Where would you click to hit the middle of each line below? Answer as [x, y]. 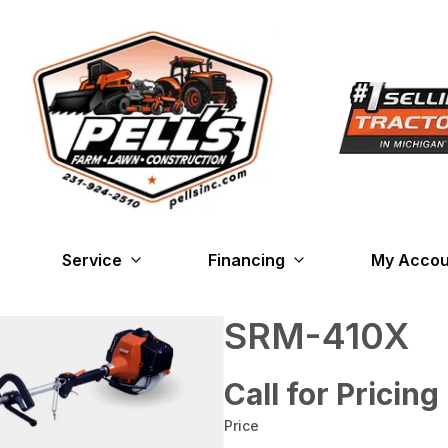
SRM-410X [316, 335]
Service [91, 259]
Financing [246, 259]
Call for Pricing [331, 393]
